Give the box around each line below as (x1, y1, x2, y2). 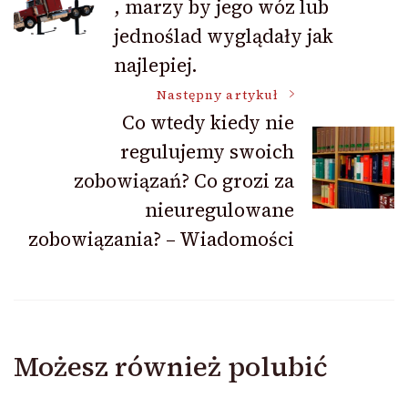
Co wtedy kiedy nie (122, 109, 294, 137)
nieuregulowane (145, 197, 294, 224)
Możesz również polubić (14, 348, 328, 386)
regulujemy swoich (120, 138, 294, 166)
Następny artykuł (156, 87, 279, 105)
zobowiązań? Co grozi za (74, 168, 294, 195)
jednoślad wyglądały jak (114, 23, 333, 50)
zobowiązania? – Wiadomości (28, 226, 294, 253)
